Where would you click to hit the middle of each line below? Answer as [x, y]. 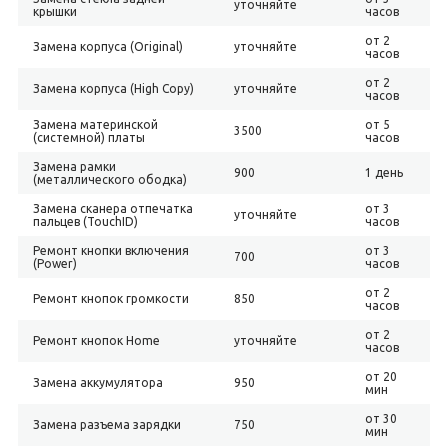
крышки [54, 11]
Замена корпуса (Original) [107, 46]
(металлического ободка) [109, 179]
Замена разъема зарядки [106, 424]
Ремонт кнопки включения [110, 250]
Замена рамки [74, 166]
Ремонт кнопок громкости [110, 298]
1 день [383, 172]
